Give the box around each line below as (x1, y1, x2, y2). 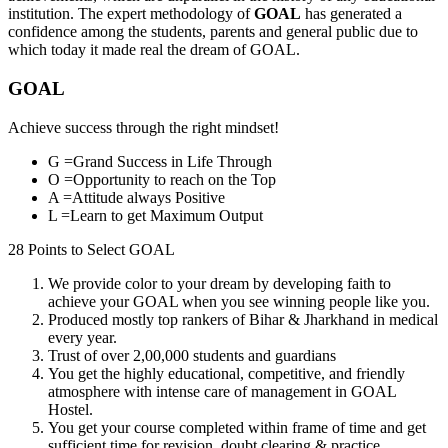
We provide (48, 274, 121, 292)
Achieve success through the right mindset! (8, 118, 279, 136)
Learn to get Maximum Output (70, 206, 263, 224)
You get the (48, 364, 120, 382)
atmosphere (48, 382, 120, 400)
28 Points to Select (8, 240, 129, 258)
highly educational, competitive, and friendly (124, 364, 405, 382)
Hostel (48, 400, 89, 418)
